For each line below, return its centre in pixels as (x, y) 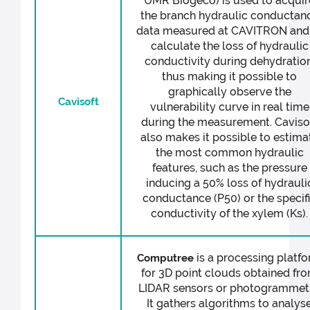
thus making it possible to (230, 77)
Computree (165, 258)
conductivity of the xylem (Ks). (230, 214)
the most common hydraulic (229, 153)
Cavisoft (78, 101)
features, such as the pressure (229, 168)
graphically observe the (229, 92)
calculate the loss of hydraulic (229, 46)
